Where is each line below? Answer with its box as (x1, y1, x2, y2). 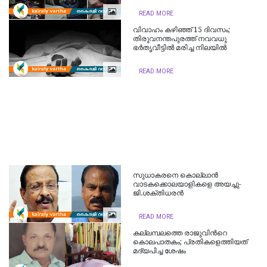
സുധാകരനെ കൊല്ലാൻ (133, 170, 219, 179)
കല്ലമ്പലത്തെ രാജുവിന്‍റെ (133, 228, 228, 237)
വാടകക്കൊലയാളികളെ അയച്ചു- (133, 179, 242, 188)
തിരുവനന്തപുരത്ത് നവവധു (133, 34, 227, 43)
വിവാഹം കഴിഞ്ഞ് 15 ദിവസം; (133, 25, 231, 34)
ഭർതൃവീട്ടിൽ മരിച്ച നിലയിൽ (133, 43, 227, 52)
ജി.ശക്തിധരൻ (133, 188, 184, 197)
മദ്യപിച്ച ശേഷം (133, 246, 187, 255)
